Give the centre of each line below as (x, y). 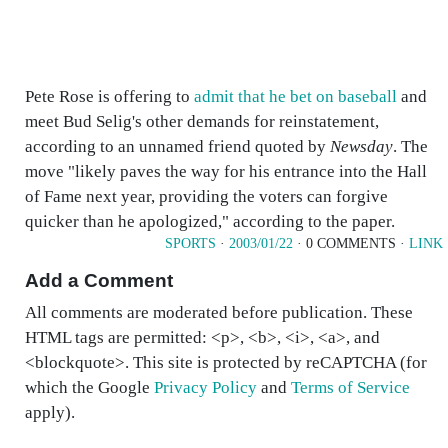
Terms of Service (350, 387)
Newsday (361, 146)
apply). (50, 412)
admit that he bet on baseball (295, 96)
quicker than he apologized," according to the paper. (210, 221)
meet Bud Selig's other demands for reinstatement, (202, 121)
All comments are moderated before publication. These (219, 312)
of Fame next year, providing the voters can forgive (206, 196)
